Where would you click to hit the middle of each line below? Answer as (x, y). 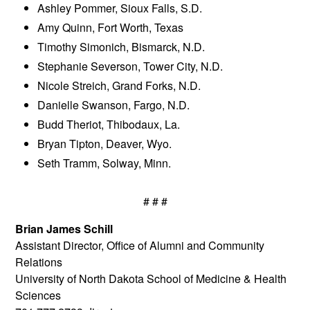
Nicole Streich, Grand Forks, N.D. (119, 86)
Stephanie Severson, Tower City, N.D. (130, 66)
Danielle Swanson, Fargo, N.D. (114, 105)
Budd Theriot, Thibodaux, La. (109, 125)
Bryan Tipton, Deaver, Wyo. (105, 144)
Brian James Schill (64, 229)
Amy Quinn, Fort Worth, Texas (111, 28)
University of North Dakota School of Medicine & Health (151, 279)
